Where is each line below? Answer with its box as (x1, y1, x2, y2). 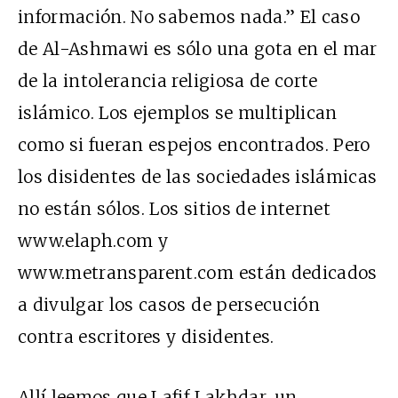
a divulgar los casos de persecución (18, 293, 320, 315)
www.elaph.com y (18, 229, 169, 251)
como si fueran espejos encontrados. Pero (18, 133, 370, 155)
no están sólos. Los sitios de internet (18, 197, 330, 219)
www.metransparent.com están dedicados (18, 261, 378, 283)
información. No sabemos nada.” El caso (18, 5, 360, 28)
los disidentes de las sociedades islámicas (18, 165, 378, 187)
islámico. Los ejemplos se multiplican (18, 101, 338, 123)
